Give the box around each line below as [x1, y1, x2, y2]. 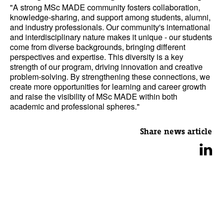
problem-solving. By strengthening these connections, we [10, 71, 210, 82]
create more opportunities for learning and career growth [10, 81, 206, 92]
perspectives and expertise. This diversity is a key [10, 51, 183, 62]
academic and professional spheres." [10, 101, 140, 112]
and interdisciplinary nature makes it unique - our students [10, 31, 212, 43]
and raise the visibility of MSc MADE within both [10, 91, 177, 102]
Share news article [140, 127, 212, 136]
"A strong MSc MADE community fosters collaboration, [10, 1, 200, 13]
